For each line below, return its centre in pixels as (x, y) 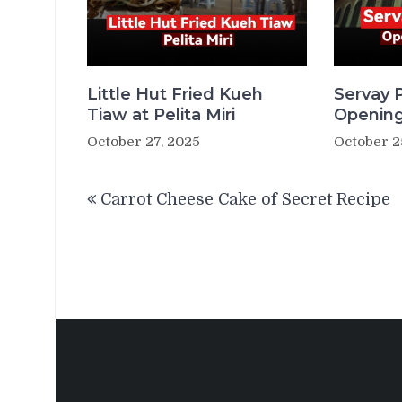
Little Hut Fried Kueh (175, 94)
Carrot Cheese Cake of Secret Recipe (245, 199)
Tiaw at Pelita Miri (161, 114)
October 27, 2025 (144, 141)
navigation (148, 213)
